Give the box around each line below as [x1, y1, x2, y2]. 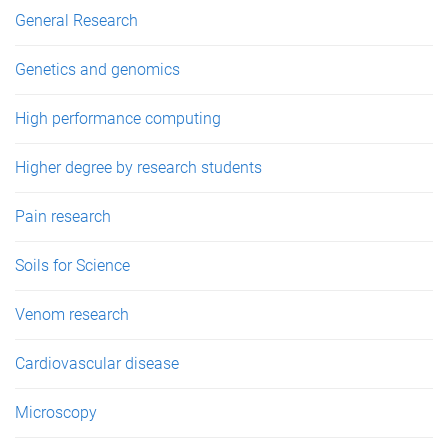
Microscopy [15, 403, 97, 423]
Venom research [15, 305, 129, 325]
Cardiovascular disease [15, 354, 179, 374]
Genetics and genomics [15, 60, 180, 80]
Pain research [15, 207, 111, 227]
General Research [15, 11, 138, 31]
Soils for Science [15, 256, 130, 276]
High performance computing [15, 109, 221, 129]
